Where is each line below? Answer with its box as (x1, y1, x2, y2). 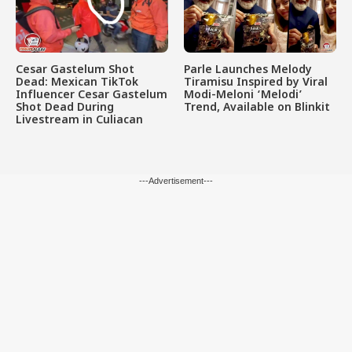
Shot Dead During (16, 101, 114, 116)
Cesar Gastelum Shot (16, 63, 134, 79)
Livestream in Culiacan (16, 113, 143, 129)
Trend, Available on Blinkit (184, 101, 330, 116)
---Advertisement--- (139, 176, 213, 186)
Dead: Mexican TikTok (16, 75, 138, 91)
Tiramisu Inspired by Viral (184, 75, 328, 91)
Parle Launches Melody (184, 63, 312, 79)
